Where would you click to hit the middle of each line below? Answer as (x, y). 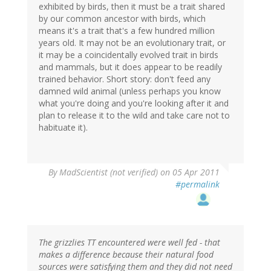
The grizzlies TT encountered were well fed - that (129, 243)
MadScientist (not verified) (109, 172)
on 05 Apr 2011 (189, 172)
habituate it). (63, 128)
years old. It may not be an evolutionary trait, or (132, 43)
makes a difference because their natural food (126, 255)
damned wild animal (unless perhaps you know (130, 91)
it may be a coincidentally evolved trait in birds (129, 55)
